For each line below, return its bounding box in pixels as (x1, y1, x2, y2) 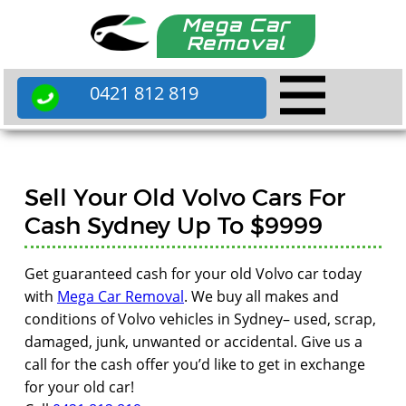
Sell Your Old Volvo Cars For (24, 182, 345, 210)
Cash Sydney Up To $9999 (24, 210, 323, 238)
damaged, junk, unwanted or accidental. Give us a (24, 332, 362, 352)
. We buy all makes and (184, 286, 339, 306)
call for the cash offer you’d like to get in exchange (24, 354, 365, 374)
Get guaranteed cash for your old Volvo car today (24, 264, 362, 284)
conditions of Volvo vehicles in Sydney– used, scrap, (24, 309, 376, 329)
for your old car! (24, 377, 134, 397)
